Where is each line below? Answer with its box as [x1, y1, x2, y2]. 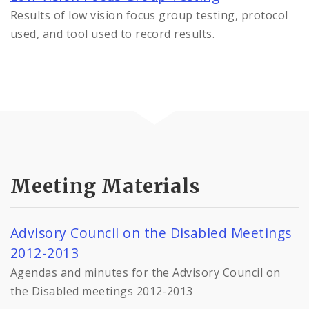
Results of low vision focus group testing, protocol [10, 8, 288, 23]
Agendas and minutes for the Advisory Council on [10, 264, 281, 280]
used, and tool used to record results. [10, 26, 215, 42]
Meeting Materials [10, 173, 200, 199]
